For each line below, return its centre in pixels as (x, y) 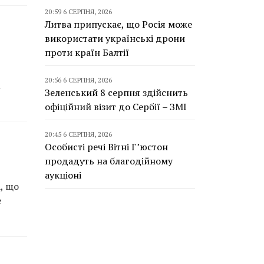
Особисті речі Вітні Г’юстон (106, 147)
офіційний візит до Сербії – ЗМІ (116, 107)
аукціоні (63, 175)
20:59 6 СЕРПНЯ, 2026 (78, 11)
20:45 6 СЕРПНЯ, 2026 (78, 134)
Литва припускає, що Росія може (118, 24)
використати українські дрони (115, 38)
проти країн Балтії (87, 52)
